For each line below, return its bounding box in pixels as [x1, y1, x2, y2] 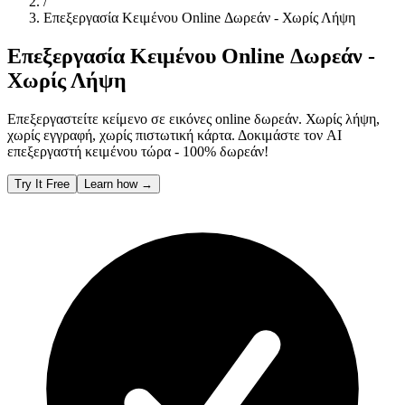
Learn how [84, 176, 141, 191]
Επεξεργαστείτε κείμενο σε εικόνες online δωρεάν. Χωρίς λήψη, [7, 110, 380, 127]
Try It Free [14, 176, 70, 191]
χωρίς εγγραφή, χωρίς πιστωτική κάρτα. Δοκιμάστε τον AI [7, 127, 342, 143]
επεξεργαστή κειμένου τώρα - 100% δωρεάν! [7, 143, 268, 159]
